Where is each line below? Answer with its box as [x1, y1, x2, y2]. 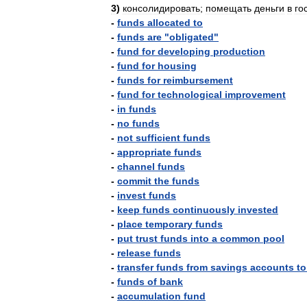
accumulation [117, 291, 181, 302]
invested [238, 204, 278, 215]
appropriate [117, 147, 171, 158]
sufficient [136, 132, 180, 143]
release [117, 247, 151, 258]
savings [210, 262, 247, 273]
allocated [147, 17, 191, 28]
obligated [169, 32, 214, 42]
